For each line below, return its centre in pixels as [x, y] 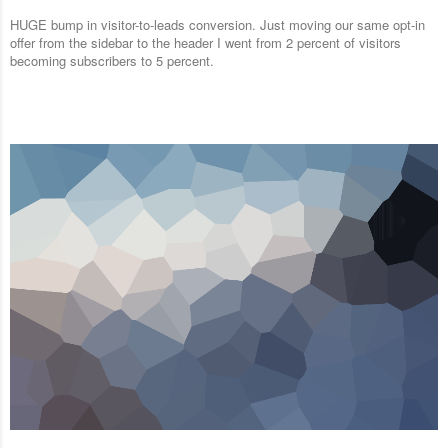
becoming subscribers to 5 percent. [112, 61]
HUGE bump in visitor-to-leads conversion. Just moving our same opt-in [217, 25]
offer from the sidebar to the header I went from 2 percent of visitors [205, 43]
